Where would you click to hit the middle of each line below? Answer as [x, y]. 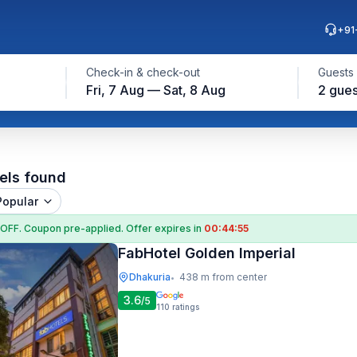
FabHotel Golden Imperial [207, 253]
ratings [186, 307]
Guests [335, 72]
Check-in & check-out [143, 72]
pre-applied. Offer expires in [134, 228]
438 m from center [223, 277]
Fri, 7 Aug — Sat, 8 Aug [155, 90]
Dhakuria [150, 277]
